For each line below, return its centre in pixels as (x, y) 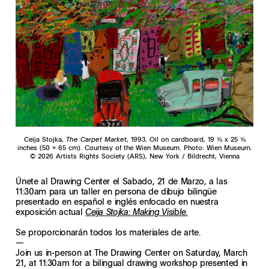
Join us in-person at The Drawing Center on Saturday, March (131, 252)
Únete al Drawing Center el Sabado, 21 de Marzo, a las (122, 180)
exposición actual (50, 211)
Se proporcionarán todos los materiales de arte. (108, 231)
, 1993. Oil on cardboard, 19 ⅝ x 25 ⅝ (186, 139)
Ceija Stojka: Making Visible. (136, 211)
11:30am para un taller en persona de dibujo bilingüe (116, 191)
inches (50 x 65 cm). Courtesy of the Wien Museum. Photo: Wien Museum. (134, 147)
